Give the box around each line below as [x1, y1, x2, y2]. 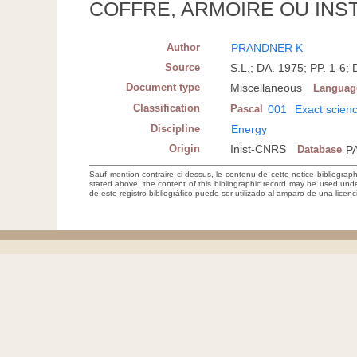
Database [297, 143, 343, 156]
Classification [133, 102, 201, 115]
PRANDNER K [231, 41, 304, 55]
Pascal [230, 103, 264, 116]
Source [165, 61, 201, 74]
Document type [126, 81, 201, 94]
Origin [169, 143, 201, 155]
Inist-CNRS [230, 143, 287, 156]
